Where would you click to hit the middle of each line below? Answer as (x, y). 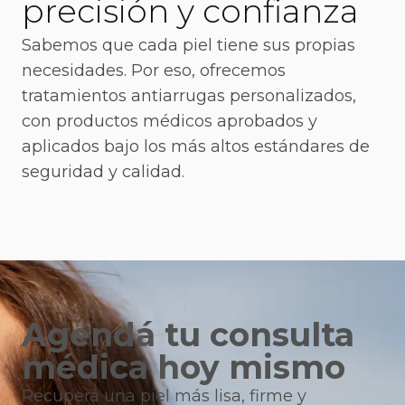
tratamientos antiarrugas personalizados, (189, 96)
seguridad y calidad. (103, 172)
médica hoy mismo (184, 367)
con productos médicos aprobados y (170, 121)
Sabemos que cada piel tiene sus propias (188, 45)
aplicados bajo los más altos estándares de (196, 146)
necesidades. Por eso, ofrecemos (154, 71)
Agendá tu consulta (188, 334)
